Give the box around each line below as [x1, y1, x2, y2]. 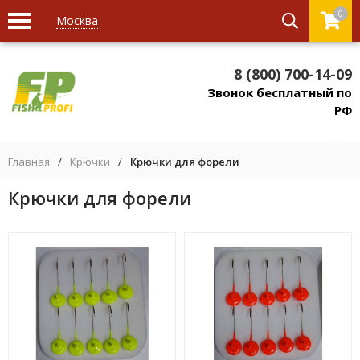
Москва [56, 13, 98, 28]
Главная [8, 154, 50, 169]
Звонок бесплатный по [207, 84, 352, 100]
